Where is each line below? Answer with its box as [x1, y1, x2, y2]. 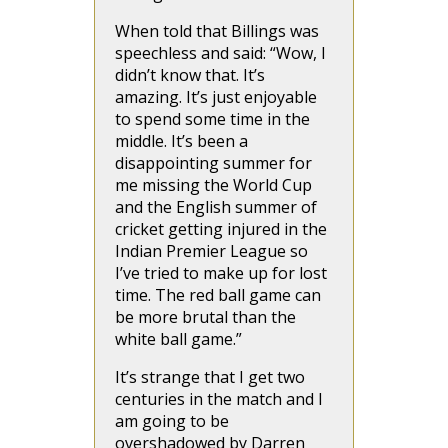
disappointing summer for [115, 152, 312, 174]
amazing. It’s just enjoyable [115, 86, 317, 108]
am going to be [115, 410, 229, 432]
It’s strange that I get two [115, 366, 305, 388]
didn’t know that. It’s [115, 64, 265, 86]
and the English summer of [115, 196, 317, 218]
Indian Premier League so [115, 240, 308, 262]
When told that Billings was [115, 20, 319, 42]
